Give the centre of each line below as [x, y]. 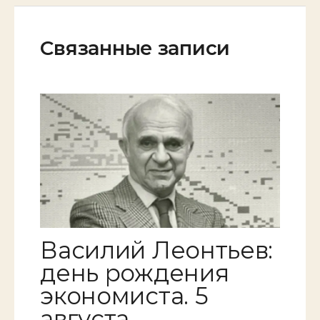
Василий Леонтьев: [156, 250]
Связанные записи [135, 48]
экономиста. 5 [124, 295]
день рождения [135, 272]
